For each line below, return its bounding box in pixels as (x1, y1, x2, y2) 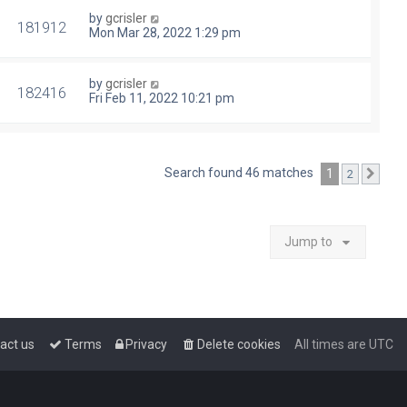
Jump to (284, 234, 333, 250)
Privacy (125, 337, 167, 352)
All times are (294, 337, 369, 352)
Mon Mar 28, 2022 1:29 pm (89, 25, 241, 41)
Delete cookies (197, 337, 281, 352)
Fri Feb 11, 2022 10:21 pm (89, 91, 234, 106)
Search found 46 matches (164, 165, 316, 181)
